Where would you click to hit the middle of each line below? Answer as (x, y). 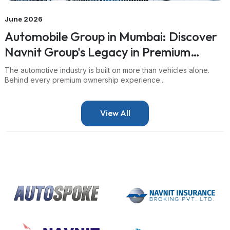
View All (115, 113)
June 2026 (24, 19)
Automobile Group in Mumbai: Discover (37, 36)
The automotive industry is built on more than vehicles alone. (107, 70)
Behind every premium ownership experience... (85, 80)
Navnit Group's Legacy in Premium (98, 52)
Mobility (26, 67)
